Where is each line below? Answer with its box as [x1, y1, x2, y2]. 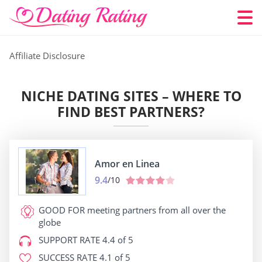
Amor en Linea [95, 157, 160, 170]
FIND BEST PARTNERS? [57, 102, 205, 121]
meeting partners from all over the [85, 204, 226, 216]
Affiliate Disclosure [9, 50, 85, 61]
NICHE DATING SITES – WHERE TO [20, 87, 242, 105]
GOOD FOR [39, 204, 85, 216]
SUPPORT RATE [39, 234, 100, 246]
